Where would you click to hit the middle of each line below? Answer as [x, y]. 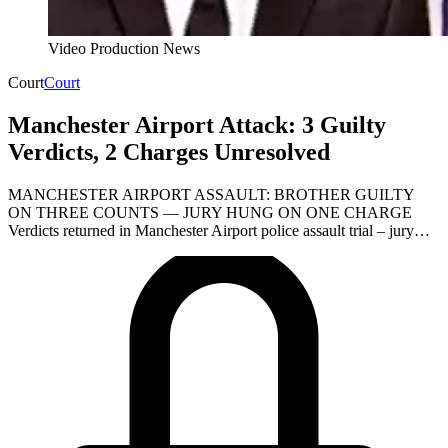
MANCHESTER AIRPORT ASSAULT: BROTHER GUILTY [211, 194]
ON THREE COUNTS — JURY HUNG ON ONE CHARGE [210, 212]
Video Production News [124, 48]
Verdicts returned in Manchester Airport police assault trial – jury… [219, 230]
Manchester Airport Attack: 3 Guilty [197, 124]
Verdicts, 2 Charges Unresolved [169, 151]
